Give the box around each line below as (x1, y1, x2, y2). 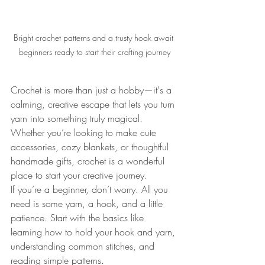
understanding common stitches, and (11, 239, 157, 253)
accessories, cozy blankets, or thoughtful (11, 140, 172, 153)
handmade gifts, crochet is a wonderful (11, 154, 167, 167)
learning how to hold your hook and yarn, (11, 225, 178, 238)
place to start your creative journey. (11, 168, 147, 182)
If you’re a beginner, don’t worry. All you (11, 182, 171, 196)
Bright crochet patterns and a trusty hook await (14, 31, 176, 43)
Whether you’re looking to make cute (11, 125, 159, 139)
